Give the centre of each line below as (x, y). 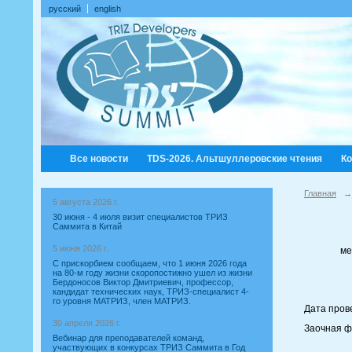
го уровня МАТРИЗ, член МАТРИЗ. (122, 301)
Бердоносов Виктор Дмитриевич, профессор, (143, 282)
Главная (320, 193)
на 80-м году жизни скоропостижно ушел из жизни (152, 273)
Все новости (99, 159)
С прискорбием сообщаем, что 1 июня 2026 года (150, 263)
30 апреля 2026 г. (87, 323)
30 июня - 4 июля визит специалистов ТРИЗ (140, 217)
